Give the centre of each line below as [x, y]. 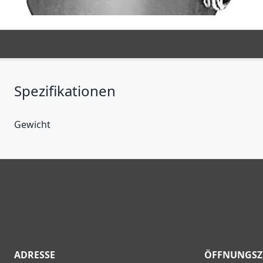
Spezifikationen [65, 91]
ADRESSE [35, 255]
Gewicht [32, 124]
